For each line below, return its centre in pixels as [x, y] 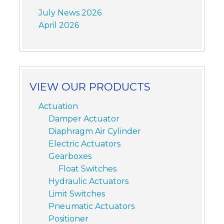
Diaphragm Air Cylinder [94, 131]
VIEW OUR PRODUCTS [90, 87]
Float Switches [87, 169]
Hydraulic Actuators [88, 181]
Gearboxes [70, 156]
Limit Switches [76, 194]
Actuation [58, 106]
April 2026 [58, 25]
